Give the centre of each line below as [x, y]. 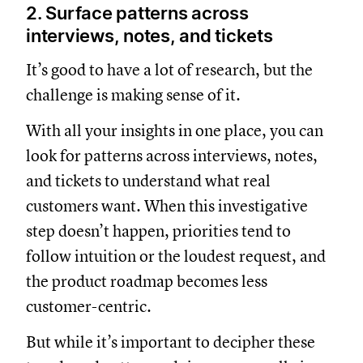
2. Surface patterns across [137, 13]
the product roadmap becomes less [147, 281]
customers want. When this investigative [167, 206]
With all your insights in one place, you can [175, 130]
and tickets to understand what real [148, 181]
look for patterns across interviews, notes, [172, 156]
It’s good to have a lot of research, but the [169, 70]
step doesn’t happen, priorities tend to [158, 231]
